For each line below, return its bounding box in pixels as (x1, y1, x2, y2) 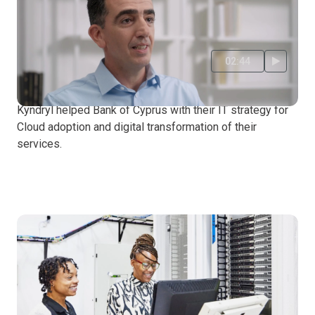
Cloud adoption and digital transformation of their (17, 120, 257, 134)
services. (17, 137, 62, 151)
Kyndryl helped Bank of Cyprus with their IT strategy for (17, 103, 288, 117)
